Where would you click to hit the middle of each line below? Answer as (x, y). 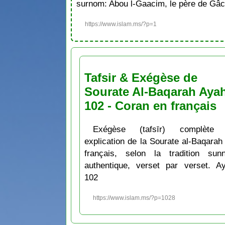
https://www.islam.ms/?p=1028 (134, 198)
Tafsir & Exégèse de (141, 77)
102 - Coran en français (150, 105)
